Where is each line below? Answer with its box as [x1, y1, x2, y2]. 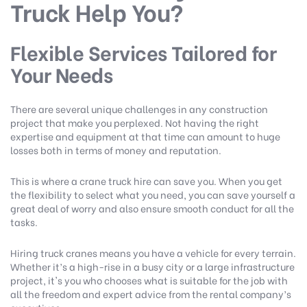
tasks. [10, 214, 42, 230]
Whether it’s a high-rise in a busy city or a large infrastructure [10, 259, 295, 274]
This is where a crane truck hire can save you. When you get [10, 173, 282, 188]
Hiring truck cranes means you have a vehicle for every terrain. [10, 245, 296, 260]
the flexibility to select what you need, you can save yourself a [10, 187, 295, 202]
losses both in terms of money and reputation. [10, 143, 223, 158]
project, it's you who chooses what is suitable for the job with [10, 273, 288, 288]
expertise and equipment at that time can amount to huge [10, 129, 280, 144]
